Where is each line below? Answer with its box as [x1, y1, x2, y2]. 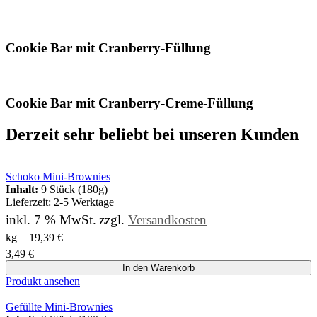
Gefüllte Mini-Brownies [6, 301, 113, 313]
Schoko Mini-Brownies [6, 171, 110, 183]
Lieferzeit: [6, 196, 54, 209]
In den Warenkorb [122, 263, 195, 274]
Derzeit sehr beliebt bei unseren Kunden [6, 125, 299, 144]
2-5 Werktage [54, 196, 114, 209]
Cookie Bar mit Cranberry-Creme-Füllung [6, 95, 253, 110]
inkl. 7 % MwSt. [6, 212, 96, 228]
